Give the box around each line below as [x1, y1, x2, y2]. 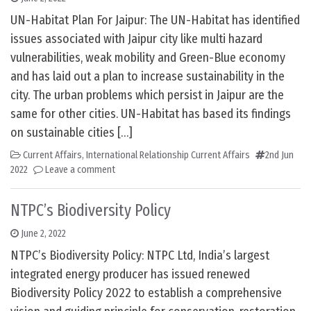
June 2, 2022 [21, 228, 66, 240]
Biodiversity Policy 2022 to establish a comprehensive [10, 285, 282, 301]
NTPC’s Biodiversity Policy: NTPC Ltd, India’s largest [10, 248, 269, 264]
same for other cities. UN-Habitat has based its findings [10, 106, 291, 122]
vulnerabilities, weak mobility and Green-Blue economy [10, 50, 285, 66]
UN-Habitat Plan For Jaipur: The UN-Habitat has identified [10, 12, 300, 28]
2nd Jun [265, 149, 294, 162]
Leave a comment [45, 164, 115, 176]
